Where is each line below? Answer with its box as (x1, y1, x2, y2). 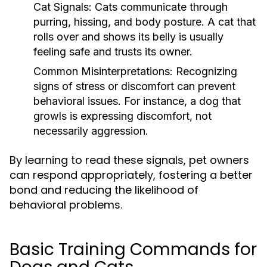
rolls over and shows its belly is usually (33, 30, 223, 43)
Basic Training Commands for (10, 238, 257, 261)
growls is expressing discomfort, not (33, 110, 212, 122)
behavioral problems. (10, 197, 122, 212)
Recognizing (173, 65, 237, 77)
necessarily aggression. (33, 125, 148, 137)
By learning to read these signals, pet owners (10, 153, 249, 167)
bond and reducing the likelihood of (10, 182, 198, 197)
